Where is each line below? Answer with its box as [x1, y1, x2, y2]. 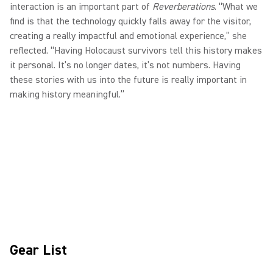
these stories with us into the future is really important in [10, 74, 247, 86]
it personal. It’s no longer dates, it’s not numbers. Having [10, 59, 241, 71]
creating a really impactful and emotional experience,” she [10, 30, 247, 42]
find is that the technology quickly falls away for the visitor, [10, 15, 251, 27]
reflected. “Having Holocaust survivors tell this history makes [10, 44, 262, 57]
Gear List [10, 241, 67, 260]
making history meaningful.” [10, 88, 127, 101]
